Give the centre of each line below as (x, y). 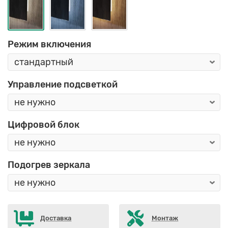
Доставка (56, 218)
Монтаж (165, 218)
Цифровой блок (44, 125)
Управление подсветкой (63, 85)
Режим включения (49, 45)
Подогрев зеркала (49, 165)
